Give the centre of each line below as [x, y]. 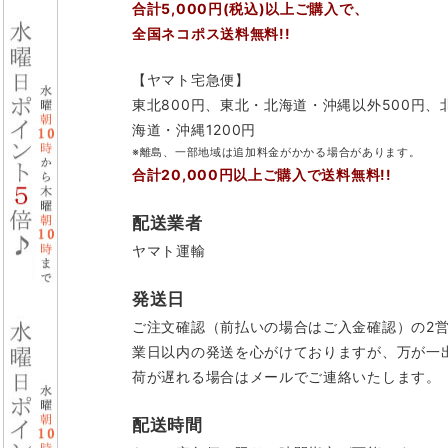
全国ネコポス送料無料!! [211, 34]
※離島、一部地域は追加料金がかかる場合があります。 [276, 152]
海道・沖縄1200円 [194, 130]
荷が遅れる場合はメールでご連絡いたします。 [286, 377]
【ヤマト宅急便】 [191, 80]
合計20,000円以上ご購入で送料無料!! [262, 175]
